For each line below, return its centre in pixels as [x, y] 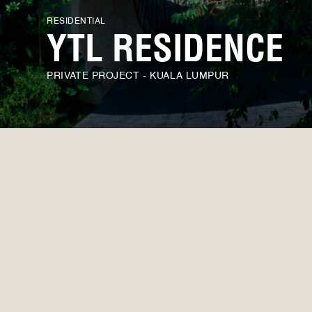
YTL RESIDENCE [165, 53]
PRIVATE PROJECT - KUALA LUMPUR [138, 76]
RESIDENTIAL [76, 21]
